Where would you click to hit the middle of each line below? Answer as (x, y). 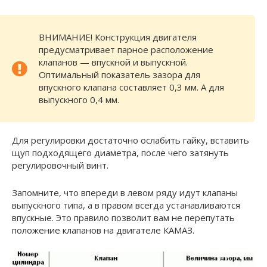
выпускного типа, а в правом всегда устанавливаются (126, 205)
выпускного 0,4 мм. (79, 99)
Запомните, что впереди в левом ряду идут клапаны (125, 192)
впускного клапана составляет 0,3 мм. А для (131, 87)
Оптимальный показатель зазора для (119, 74)
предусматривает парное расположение (126, 49)
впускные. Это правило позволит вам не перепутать (123, 217)
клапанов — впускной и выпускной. (113, 62)
